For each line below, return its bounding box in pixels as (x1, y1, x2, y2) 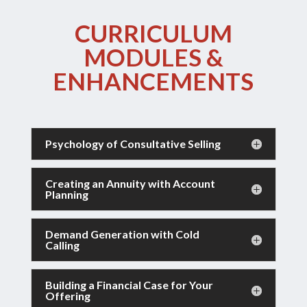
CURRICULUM (74, 19, 232, 48)
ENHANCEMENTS (53, 66, 254, 96)
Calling (45, 238, 79, 252)
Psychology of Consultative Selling (45, 137, 221, 151)
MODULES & (83, 42, 223, 72)
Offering (45, 289, 90, 303)
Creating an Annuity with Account (45, 177, 215, 191)
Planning (45, 188, 88, 201)
